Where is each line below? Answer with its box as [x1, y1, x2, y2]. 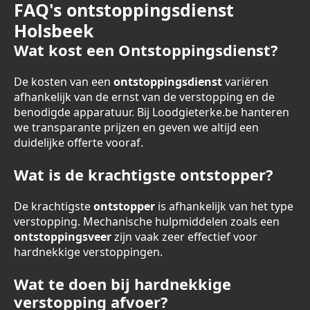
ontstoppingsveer [14, 229, 111, 244]
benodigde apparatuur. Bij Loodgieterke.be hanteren [14, 104, 289, 120]
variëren [222, 74, 268, 89]
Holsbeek [14, 19, 94, 42]
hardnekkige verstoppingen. [14, 244, 163, 259]
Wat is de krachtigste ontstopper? [14, 164, 273, 185]
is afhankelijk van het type [155, 199, 293, 214]
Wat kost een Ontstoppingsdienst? [14, 39, 278, 60]
